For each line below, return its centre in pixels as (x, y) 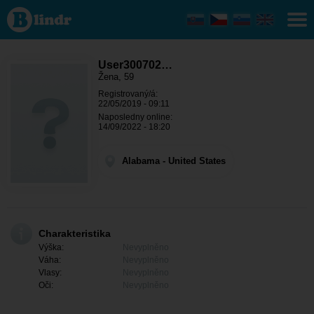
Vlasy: (50, 273)
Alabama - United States (174, 161)
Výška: (51, 247)
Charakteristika (75, 233)
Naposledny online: (135, 117)
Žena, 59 (116, 77)
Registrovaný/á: (128, 94)
